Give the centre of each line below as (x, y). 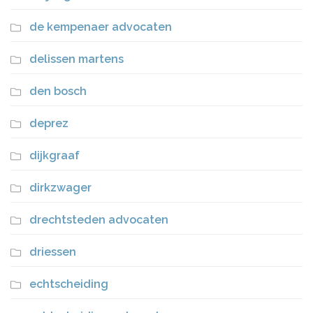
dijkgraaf (54, 155)
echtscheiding (69, 284)
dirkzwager (60, 188)
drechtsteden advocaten (99, 220)
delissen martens (77, 59)
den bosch (58, 91)
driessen (53, 252)
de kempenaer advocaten (101, 27)
